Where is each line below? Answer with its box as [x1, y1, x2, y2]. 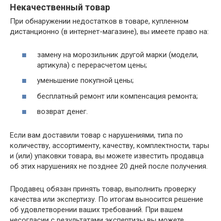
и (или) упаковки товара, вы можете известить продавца [10, 151, 204, 160]
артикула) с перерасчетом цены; [37, 60, 147, 70]
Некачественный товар [10, 2, 110, 12]
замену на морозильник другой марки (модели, [37, 50, 198, 59]
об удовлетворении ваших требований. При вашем [10, 205, 183, 214]
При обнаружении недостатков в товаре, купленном [10, 17, 188, 26]
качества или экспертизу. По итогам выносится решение [10, 195, 203, 204]
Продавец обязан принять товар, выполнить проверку [10, 184, 196, 193]
